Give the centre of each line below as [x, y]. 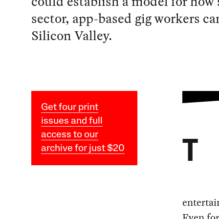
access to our [69, 135]
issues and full [72, 121]
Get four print [69, 108]
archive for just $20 [83, 149]
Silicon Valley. [71, 36]
